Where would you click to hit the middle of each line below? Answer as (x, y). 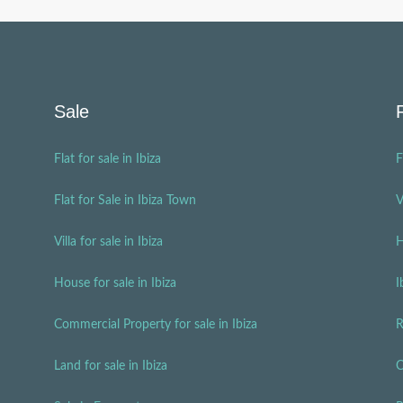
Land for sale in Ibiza (111, 366)
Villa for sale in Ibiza (108, 242)
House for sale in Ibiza (115, 283)
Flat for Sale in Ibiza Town (125, 201)
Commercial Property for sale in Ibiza (156, 325)
